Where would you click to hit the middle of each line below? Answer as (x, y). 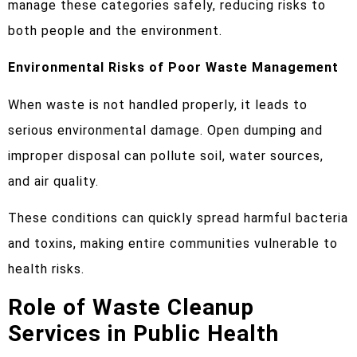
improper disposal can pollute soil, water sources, (166, 155)
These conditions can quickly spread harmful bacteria (178, 218)
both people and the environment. (115, 31)
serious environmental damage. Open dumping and (165, 130)
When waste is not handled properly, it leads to (158, 104)
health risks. (46, 269)
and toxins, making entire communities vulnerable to (173, 244)
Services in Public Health (143, 333)
